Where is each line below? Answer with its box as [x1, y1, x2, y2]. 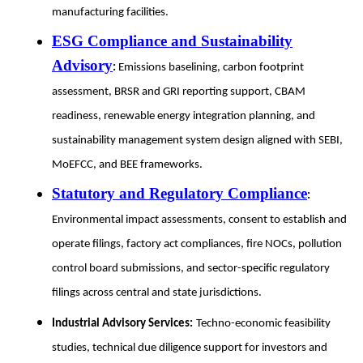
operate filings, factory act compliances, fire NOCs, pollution [52, 237, 342, 250]
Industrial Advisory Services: [52, 317, 193, 330]
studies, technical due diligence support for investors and [52, 341, 327, 354]
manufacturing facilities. [52, 6, 169, 19]
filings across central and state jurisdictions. [52, 286, 262, 299]
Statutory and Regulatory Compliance [52, 184, 307, 202]
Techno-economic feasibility [196, 317, 331, 330]
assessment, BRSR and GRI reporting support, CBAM [52, 85, 305, 98]
